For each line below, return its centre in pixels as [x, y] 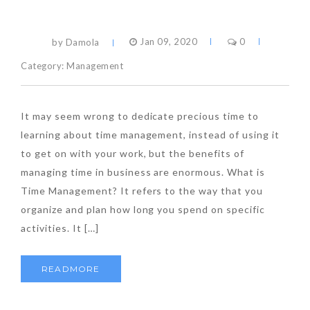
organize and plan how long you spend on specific [143, 209]
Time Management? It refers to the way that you [142, 190]
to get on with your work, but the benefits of [133, 153]
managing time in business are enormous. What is [143, 172]
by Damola [76, 42]
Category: [44, 65]
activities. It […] [60, 228]
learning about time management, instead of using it [150, 134]
